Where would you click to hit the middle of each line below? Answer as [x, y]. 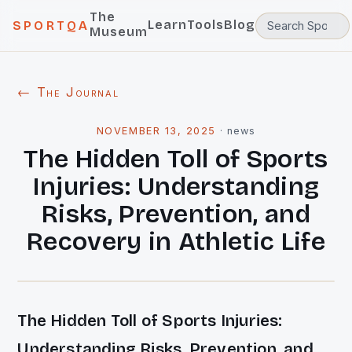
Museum [119, 32]
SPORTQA [51, 26]
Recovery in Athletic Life [176, 242]
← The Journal [68, 92]
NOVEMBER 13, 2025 [156, 131]
